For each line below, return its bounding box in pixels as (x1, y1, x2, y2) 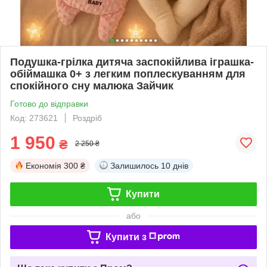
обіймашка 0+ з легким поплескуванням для (10, 67, 246, 80)
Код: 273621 (10, 113, 58, 123)
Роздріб (73, 113, 102, 123)
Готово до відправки (10, 98, 88, 108)
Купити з (105, 231, 147, 242)
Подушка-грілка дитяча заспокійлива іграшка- (10, 55, 254, 68)
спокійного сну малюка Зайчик (10, 79, 173, 92)
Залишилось (110, 160, 159, 170)
